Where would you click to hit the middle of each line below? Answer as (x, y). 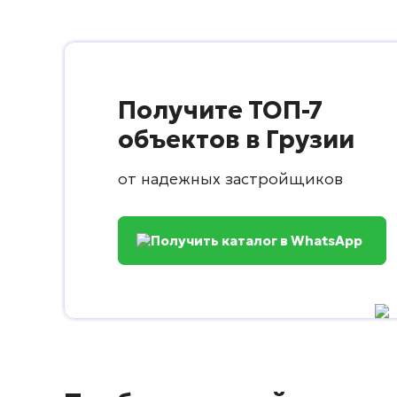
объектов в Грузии (236, 140)
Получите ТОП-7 (220, 111)
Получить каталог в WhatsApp (257, 241)
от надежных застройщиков (230, 179)
